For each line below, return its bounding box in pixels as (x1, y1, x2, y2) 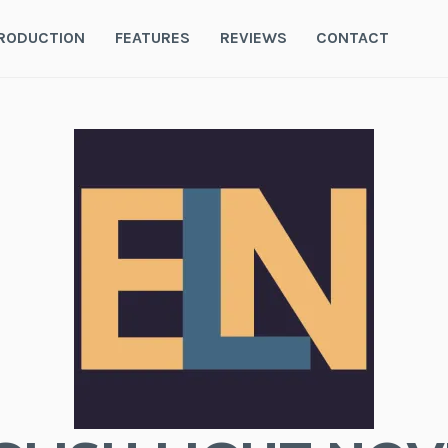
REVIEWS (219, 27, 287, 47)
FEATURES (114, 27, 190, 47)
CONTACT (316, 27, 390, 47)
